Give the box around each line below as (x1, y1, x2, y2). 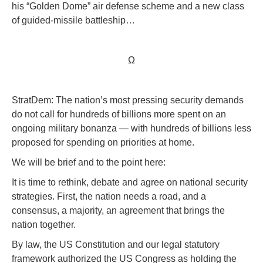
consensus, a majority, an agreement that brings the (12, 205, 225, 215)
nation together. (12, 219, 76, 230)
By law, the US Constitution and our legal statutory (12, 239, 220, 249)
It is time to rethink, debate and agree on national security (12, 177, 248, 187)
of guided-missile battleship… (12, 15, 135, 25)
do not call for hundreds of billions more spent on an (12, 109, 226, 119)
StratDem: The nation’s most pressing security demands (12, 95, 244, 105)
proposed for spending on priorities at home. (12, 137, 194, 147)
